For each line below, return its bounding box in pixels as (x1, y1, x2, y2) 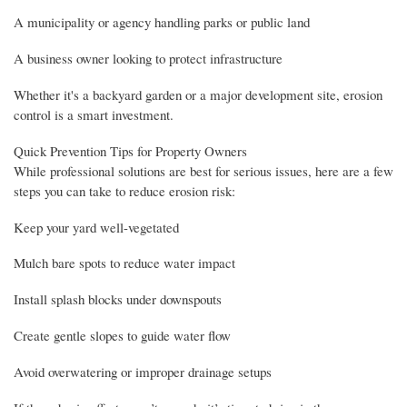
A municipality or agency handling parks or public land (14, 12, 310, 31)
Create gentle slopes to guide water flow (14, 326, 231, 345)
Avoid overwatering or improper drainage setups (14, 362, 272, 382)
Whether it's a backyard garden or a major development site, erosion (14, 84, 382, 104)
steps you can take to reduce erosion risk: (14, 181, 235, 200)
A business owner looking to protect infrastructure (14, 48, 283, 67)
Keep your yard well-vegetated (14, 217, 179, 236)
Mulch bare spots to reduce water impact (14, 253, 235, 273)
